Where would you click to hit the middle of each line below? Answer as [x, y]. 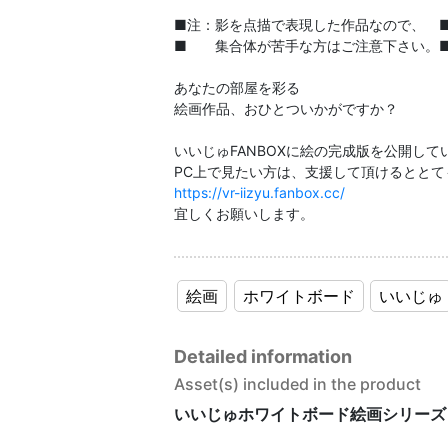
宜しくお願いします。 [244, 214]
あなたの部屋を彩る [237, 88]
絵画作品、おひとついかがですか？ [286, 109]
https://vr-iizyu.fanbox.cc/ [259, 193]
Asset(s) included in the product [297, 383]
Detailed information [263, 356]
